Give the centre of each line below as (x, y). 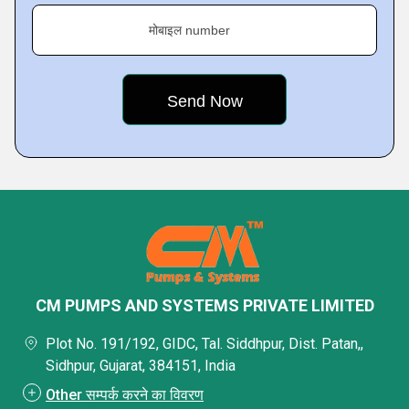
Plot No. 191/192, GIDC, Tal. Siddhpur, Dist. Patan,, (204, 344)
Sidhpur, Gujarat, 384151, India (141, 366)
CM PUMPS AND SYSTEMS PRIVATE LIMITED (204, 305)
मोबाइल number (189, 30)
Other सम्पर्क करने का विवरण (125, 395)
